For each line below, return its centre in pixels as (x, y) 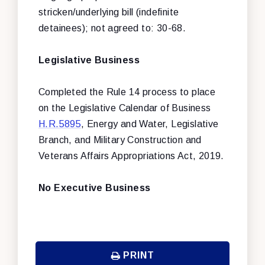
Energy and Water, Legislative (153, 124)
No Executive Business (95, 188)
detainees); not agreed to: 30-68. (112, 28)
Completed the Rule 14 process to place (127, 92)
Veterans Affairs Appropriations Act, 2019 (130, 156)
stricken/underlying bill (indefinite (109, 12)
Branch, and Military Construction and (120, 140)
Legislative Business (89, 60)
